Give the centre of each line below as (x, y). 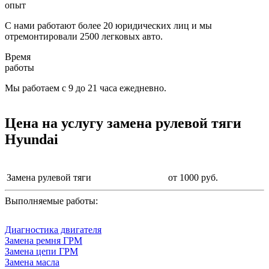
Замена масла (32, 262)
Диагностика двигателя (53, 229)
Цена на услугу (56, 123)
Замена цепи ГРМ (41, 251)
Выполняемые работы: (51, 201)
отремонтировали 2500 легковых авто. (84, 36)
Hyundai (32, 139)
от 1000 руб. (193, 177)
